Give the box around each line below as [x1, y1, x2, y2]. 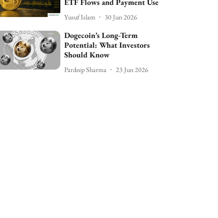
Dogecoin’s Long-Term [64, 30, 138, 41]
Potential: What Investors [64, 40, 150, 51]
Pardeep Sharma [64, 65, 107, 74]
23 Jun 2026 [116, 65, 149, 74]
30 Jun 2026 [105, 12, 138, 21]
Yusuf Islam [64, 12, 96, 21]
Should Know [64, 50, 110, 60]
